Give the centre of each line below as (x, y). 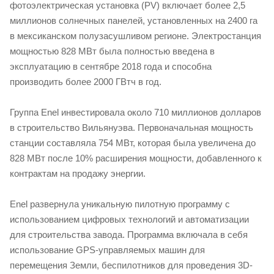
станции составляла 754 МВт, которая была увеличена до (133, 143)
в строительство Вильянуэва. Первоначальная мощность (131, 127)
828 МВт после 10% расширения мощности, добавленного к (136, 158)
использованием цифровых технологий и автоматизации (129, 219)
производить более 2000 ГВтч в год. (86, 81)
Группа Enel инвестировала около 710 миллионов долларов (135, 112)
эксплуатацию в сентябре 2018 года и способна (111, 66)
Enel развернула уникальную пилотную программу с (120, 204)
